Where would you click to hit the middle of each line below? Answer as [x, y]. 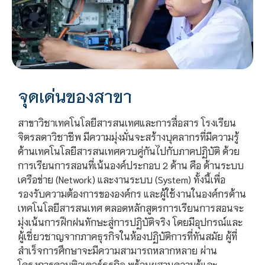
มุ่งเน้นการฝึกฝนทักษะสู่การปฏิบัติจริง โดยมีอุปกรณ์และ [130, 222]
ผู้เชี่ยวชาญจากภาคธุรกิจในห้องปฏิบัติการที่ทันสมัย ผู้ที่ [127, 236]
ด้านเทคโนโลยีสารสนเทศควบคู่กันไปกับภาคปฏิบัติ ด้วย [129, 151]
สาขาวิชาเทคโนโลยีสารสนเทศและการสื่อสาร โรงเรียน [127, 122]
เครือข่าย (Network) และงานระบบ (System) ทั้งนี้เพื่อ [122, 179]
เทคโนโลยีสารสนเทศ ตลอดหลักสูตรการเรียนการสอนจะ [131, 208]
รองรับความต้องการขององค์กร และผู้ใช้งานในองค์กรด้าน [132, 193]
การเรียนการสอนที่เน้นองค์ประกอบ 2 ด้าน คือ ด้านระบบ [131, 165]
